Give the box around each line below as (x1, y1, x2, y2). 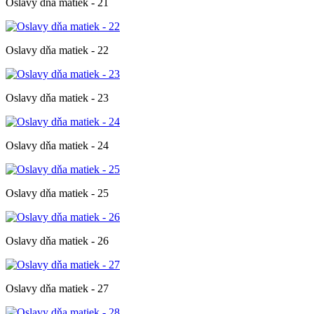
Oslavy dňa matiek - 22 (6, 43, 109, 56)
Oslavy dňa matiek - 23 (6, 91, 109, 104)
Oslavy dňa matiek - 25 (6, 186, 109, 199)
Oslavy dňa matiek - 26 (6, 234, 109, 247)
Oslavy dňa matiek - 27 (6, 282, 109, 294)
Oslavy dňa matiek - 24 (6, 139, 109, 151)
